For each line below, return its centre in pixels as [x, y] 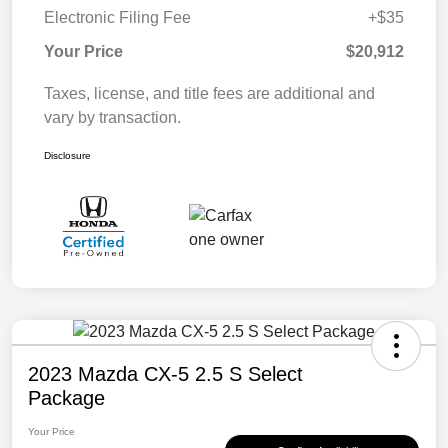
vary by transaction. [112, 117]
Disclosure [67, 155]
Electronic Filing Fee [117, 17]
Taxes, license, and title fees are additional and [209, 93]
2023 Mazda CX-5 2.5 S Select [165, 374]
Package [66, 398]
